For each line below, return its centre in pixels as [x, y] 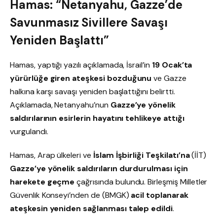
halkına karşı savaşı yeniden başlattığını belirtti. [92, 92]
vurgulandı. [29, 132]
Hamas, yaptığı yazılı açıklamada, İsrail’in [81, 65]
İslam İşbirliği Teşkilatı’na [141, 155]
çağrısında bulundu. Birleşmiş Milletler [141, 182]
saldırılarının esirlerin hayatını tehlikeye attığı [97, 118]
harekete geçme [42, 182]
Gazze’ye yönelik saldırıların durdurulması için [99, 169]
